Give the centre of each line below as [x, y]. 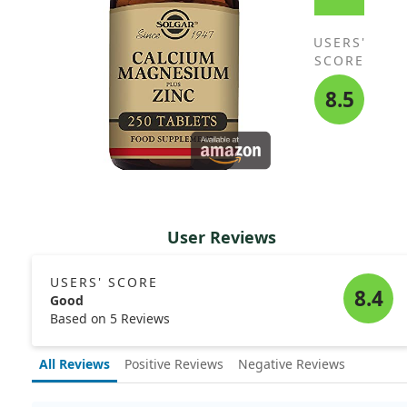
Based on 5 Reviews [110, 319]
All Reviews [74, 364]
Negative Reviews [292, 364]
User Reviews [222, 238]
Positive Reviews [174, 364]
